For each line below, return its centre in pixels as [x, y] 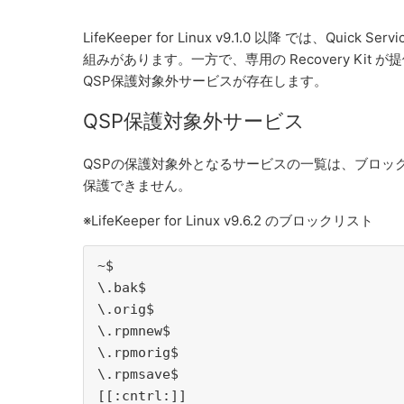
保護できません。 [137, 186]
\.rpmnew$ [134, 331]
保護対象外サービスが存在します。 [219, 81]
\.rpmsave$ [138, 375]
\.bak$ [122, 288]
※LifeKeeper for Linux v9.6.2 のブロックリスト [228, 221]
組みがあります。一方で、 [164, 59]
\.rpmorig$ [138, 353]
